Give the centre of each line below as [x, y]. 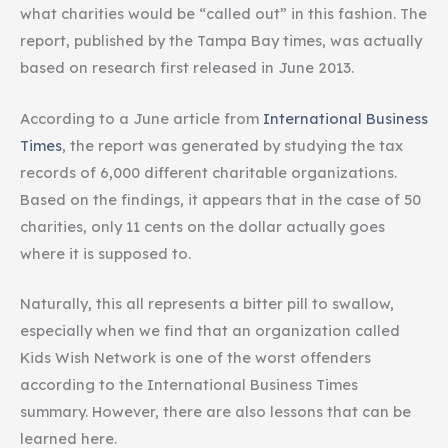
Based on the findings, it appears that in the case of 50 [220, 199]
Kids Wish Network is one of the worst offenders [195, 358]
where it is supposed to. [105, 253]
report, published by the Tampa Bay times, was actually [221, 41]
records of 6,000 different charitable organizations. [208, 172]
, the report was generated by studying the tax [232, 145]
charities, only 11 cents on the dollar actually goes [202, 226]
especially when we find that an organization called [210, 331]
